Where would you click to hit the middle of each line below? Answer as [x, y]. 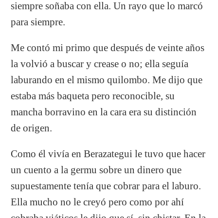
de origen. [32, 128]
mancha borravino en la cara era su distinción [104, 112]
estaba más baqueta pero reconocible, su [93, 96]
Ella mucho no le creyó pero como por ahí [98, 202]
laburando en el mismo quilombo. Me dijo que [107, 80]
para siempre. [38, 22]
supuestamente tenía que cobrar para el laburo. [106, 186]
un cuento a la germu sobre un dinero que [96, 170]
